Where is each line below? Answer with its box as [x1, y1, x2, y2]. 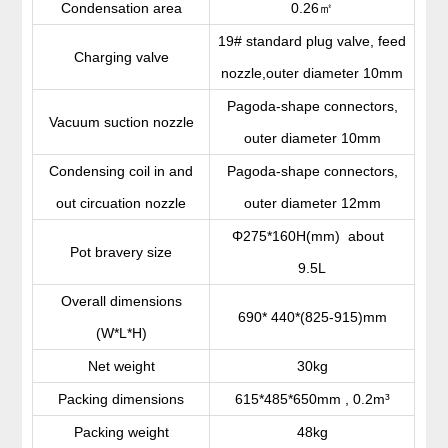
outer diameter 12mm [243, 195, 381, 212]
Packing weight [73, 424, 169, 441]
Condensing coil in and [49, 163, 194, 180]
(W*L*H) [95, 325, 147, 342]
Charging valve [73, 49, 169, 66]
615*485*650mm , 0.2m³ [234, 391, 390, 408]
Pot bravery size [70, 244, 173, 261]
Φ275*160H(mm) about [232, 228, 393, 245]
